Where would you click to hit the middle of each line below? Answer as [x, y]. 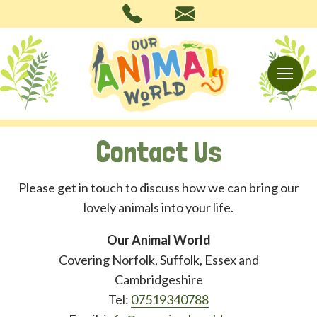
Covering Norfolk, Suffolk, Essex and [158, 260]
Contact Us [158, 152]
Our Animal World [158, 240]
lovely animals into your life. [158, 208]
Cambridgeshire [158, 280]
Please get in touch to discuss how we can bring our [158, 188]
